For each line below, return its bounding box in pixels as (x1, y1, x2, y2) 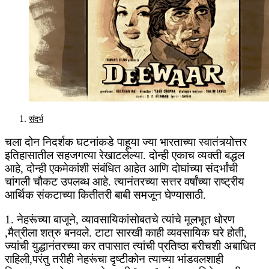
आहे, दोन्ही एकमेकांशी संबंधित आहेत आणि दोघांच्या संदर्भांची (5, 162, 238, 175)
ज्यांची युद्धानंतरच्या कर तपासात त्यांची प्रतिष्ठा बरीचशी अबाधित (5, 240, 256, 253)
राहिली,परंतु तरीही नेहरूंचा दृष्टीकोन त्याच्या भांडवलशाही (5, 253, 223, 266)
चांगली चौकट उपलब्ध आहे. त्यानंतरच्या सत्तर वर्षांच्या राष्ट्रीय (5, 175, 244, 189)
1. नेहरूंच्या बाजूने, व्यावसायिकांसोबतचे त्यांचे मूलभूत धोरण (5, 213, 235, 226)
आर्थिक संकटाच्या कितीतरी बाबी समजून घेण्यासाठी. (5, 189, 206, 202)
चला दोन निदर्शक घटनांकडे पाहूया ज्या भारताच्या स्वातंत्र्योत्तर (5, 136, 247, 149)
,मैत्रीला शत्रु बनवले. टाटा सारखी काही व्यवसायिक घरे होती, (5, 226, 247, 240)
